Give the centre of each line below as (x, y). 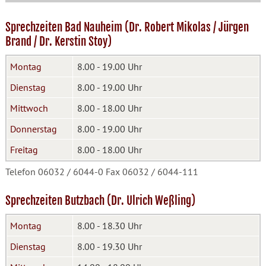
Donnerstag (33, 129)
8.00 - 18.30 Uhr (109, 226)
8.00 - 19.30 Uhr (109, 246)
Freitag (24, 150)
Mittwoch (29, 108)
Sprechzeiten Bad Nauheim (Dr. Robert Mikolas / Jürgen (127, 27)
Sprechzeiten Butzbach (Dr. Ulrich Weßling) (100, 201)
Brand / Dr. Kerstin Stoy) (58, 42)
